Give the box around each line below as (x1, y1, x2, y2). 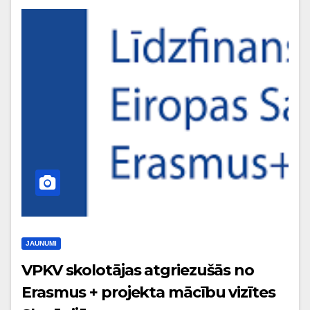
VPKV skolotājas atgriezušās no (21, 260, 254, 280)
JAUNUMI (26, 239, 57, 247)
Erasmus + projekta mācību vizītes (21, 282, 275, 302)
